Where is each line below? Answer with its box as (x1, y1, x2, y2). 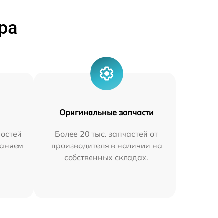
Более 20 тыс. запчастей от (55, 128, 158, 139)
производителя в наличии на (51, 140, 162, 150)
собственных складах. (64, 152, 149, 162)
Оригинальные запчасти (59, 107, 154, 117)
